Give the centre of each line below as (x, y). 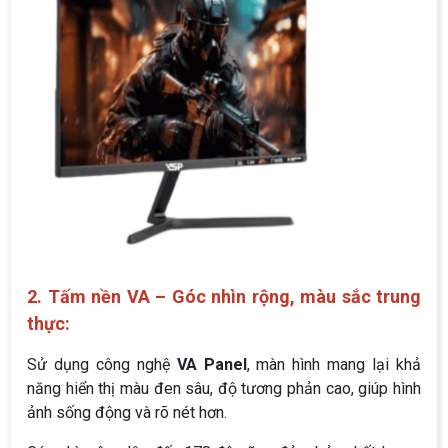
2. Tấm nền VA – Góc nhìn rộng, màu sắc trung (224, 296)
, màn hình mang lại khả (334, 364)
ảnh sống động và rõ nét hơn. (127, 412)
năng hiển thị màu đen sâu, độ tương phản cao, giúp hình (224, 388)
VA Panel (211, 364)
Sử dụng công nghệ (102, 364)
